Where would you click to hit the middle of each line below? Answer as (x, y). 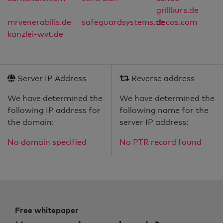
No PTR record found (161, 142)
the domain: (31, 122)
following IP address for (54, 111)
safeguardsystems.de (123, 22)
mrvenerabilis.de (39, 22)
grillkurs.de (177, 10)
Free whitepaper (47, 210)
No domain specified (47, 142)
